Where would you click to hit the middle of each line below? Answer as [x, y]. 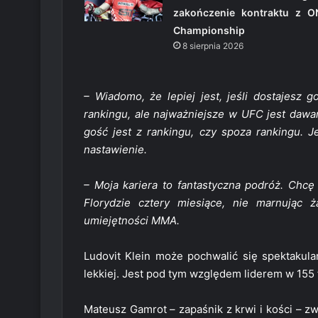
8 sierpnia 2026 [213, 46]
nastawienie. [115, 150]
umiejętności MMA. [132, 221]
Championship [209, 31]
